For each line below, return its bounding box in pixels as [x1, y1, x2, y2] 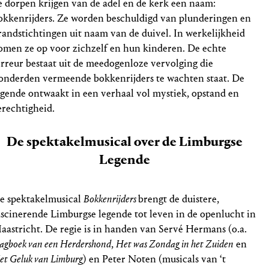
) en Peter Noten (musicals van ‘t [83, 252, 226, 265]
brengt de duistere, [138, 192, 220, 205]
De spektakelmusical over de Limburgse [6, 133, 243, 150]
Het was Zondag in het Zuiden [116, 237, 234, 250]
